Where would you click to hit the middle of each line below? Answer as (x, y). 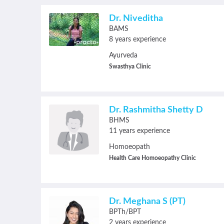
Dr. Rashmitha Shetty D (156, 110)
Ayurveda (123, 55)
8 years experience (137, 39)
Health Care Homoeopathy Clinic (152, 158)
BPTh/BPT (125, 212)
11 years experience (139, 131)
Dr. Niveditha (136, 18)
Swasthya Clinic (130, 66)
